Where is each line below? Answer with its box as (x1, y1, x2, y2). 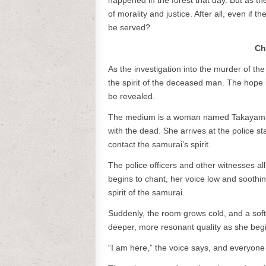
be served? (108, 23, 150, 32)
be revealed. (108, 91, 155, 101)
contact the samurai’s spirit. (108, 140, 211, 149)
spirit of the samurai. (108, 188, 185, 197)
